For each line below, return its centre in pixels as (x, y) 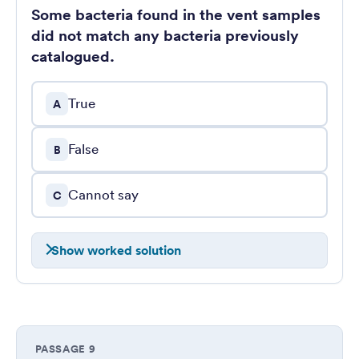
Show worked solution (116, 250)
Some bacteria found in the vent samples (176, 14)
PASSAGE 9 (65, 349)
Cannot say (104, 194)
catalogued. (73, 56)
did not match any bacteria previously (165, 35)
